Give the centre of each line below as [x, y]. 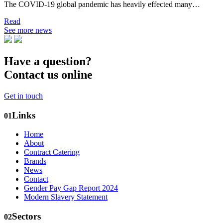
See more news [28, 30]
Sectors [26, 217]
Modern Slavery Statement [66, 197]
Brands [35, 161]
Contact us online [48, 75]
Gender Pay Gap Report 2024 [71, 188]
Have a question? [48, 61]
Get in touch [23, 96]
